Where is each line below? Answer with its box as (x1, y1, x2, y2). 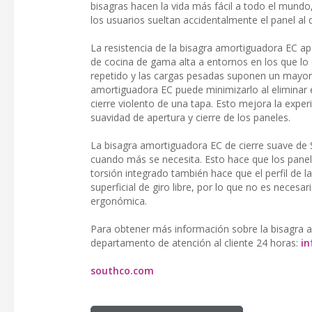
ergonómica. (91, 194, 147, 208)
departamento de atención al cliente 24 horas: (91, 236, 301, 249)
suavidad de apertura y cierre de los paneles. (91, 111, 290, 124)
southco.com (91, 264, 154, 277)
